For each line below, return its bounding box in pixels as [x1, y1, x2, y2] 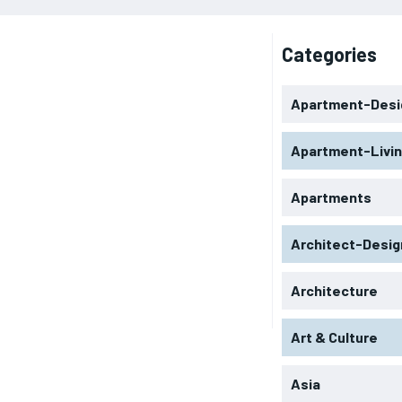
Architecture [290, 281, 378, 299]
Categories [281, 41, 377, 66]
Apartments [290, 188, 371, 205]
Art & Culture [290, 328, 378, 345]
